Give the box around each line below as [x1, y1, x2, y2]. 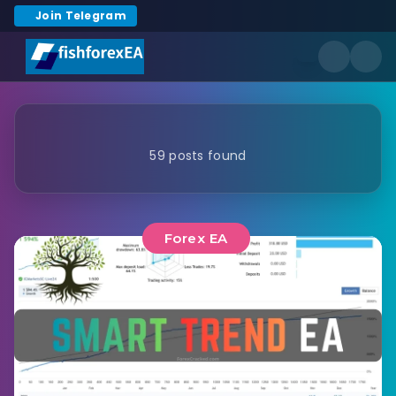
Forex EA [164, 230, 228, 247]
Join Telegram [35, 8, 126, 23]
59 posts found [149, 147, 247, 164]
